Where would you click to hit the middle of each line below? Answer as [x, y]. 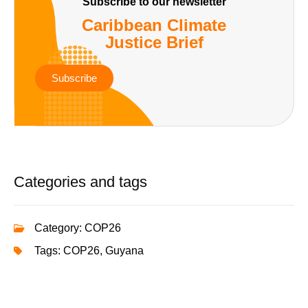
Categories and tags [80, 181]
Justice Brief [154, 42]
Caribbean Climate [154, 25]
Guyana [124, 250]
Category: [58, 228]
